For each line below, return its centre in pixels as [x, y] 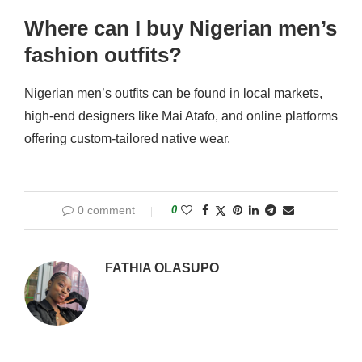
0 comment [106, 210]
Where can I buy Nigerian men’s [181, 28]
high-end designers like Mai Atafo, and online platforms [181, 116]
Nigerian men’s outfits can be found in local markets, [173, 93]
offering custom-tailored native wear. [127, 138]
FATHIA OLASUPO [162, 267]
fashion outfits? [103, 55]
